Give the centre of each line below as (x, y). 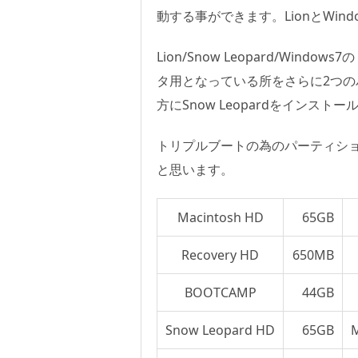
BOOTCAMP (220, 292)
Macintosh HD (220, 217)
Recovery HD (220, 255)
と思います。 (195, 169)
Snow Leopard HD (220, 330)
